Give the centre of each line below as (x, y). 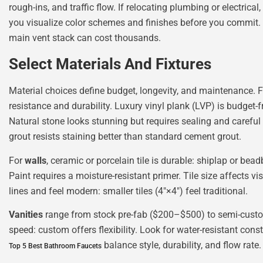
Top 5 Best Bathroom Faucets (55, 246)
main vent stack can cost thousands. (85, 38)
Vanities (26, 215)
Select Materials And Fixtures (110, 64)
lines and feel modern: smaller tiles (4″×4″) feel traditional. (128, 191)
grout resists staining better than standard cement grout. (125, 137)
